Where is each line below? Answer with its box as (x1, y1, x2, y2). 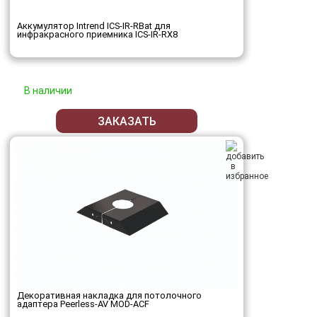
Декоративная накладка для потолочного (17, 290, 202, 301)
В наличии (24, 85, 72, 97)
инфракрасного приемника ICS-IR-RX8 (17, 29, 178, 40)
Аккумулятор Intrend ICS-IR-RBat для (17, 21, 171, 32)
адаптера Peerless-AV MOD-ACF (17, 299, 149, 310)
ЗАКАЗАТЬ (97, 114, 156, 128)
